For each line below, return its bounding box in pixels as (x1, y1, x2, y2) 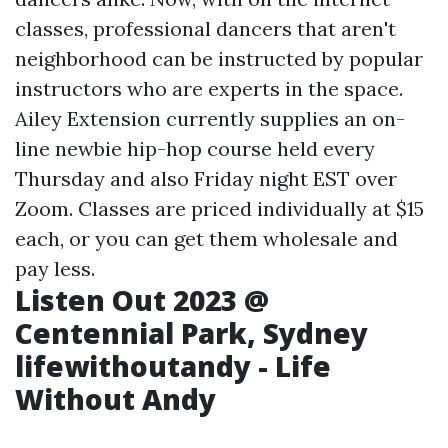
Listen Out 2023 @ (15, 281, 269, 320)
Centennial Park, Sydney (15, 314, 368, 353)
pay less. (15, 256, 95, 282)
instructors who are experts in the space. (15, 76, 403, 102)
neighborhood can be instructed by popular (15, 46, 423, 72)
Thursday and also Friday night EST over (15, 166, 397, 192)
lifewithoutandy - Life (15, 347, 331, 386)
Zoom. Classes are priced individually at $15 (15, 196, 424, 222)
